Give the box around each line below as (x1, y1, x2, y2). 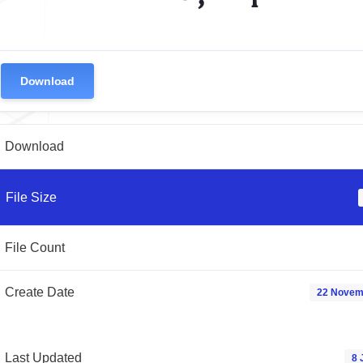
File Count (5, 241, 65, 255)
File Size (6, 190, 58, 205)
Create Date (5, 285, 75, 300)
